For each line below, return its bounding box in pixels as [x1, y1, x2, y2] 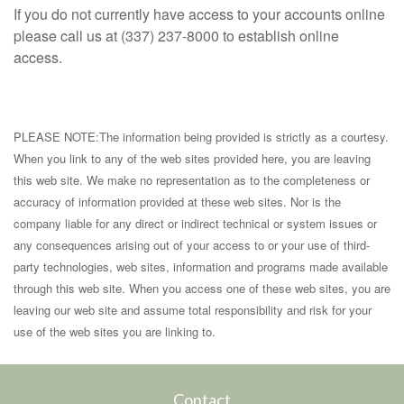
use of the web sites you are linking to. [14, 323, 216, 340]
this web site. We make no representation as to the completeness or [14, 171, 370, 188]
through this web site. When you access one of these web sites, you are [14, 280, 390, 297]
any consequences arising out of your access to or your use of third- [14, 236, 370, 253]
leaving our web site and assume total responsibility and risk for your [14, 301, 372, 318]
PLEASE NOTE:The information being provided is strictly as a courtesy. [14, 128, 389, 145]
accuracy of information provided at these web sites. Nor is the [14, 193, 341, 210]
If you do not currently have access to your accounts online [14, 4, 385, 24]
